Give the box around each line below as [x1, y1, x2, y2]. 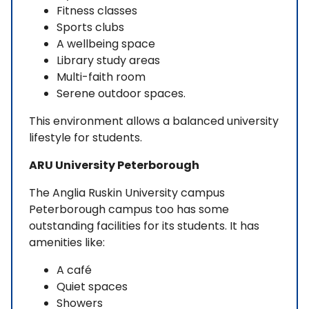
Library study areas [57, 52, 160, 69]
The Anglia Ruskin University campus [29, 185, 225, 201]
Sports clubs [57, 19, 124, 36]
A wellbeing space [57, 36, 155, 52]
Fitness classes [57, 3, 137, 19]
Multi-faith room [57, 69, 146, 86]
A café [57, 262, 92, 279]
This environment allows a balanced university [29, 113, 279, 130]
